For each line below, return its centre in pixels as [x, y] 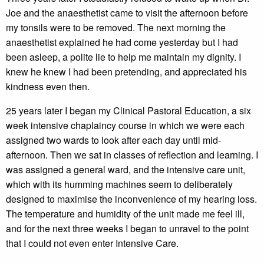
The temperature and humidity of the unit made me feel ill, [125, 214]
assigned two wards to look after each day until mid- [113, 140]
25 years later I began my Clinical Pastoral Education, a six [128, 110]
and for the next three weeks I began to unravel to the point [127, 228]
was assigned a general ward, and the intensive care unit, [126, 169]
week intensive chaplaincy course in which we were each [125, 125]
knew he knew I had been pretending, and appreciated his [126, 72]
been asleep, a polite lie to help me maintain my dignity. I [123, 57]
